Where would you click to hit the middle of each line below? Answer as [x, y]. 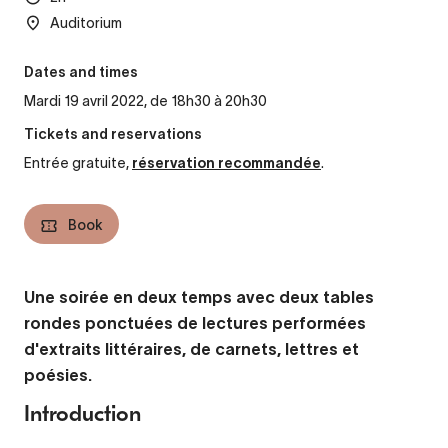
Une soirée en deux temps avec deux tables [199, 297]
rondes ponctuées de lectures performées [195, 323]
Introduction [82, 414]
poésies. [58, 375]
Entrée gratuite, [78, 163]
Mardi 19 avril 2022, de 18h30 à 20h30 [145, 101]
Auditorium [86, 23]
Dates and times [81, 74]
